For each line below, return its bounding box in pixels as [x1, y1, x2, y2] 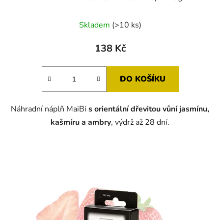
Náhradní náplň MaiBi [11, 104, 88, 115]
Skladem [79, 20, 112, 31]
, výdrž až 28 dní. [111, 117, 169, 128]
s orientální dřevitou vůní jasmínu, [88, 104, 209, 115]
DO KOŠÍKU [119, 74, 165, 85]
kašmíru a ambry [51, 117, 111, 128]
